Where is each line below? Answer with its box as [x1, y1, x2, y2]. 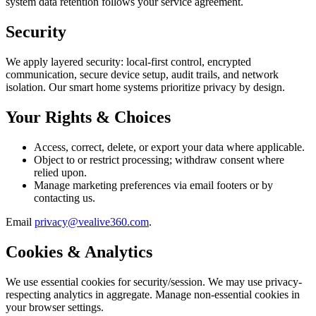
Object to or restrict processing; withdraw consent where [34, 153, 284, 166]
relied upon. [34, 166, 87, 178]
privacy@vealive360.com [35, 215, 149, 228]
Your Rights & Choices [6, 108, 171, 127]
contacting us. [34, 191, 95, 204]
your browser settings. [6, 300, 104, 313]
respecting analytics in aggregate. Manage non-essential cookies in [6, 288, 300, 300]
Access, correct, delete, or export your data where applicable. [34, 140, 305, 153]
